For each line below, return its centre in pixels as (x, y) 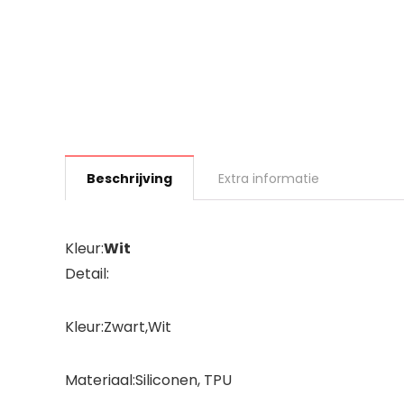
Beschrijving (129, 178)
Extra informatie (269, 178)
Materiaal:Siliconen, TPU (148, 380)
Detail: (87, 273)
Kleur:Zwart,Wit (118, 326)
